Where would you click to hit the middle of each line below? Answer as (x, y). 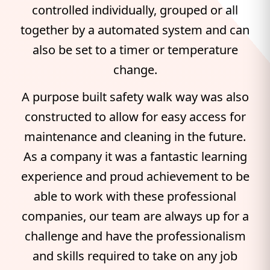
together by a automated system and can (135, 30)
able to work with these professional (135, 196)
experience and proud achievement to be (135, 176)
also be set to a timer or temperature (135, 50)
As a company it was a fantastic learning (135, 156)
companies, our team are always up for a (135, 216)
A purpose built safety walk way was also (135, 97)
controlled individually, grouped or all (135, 10)
